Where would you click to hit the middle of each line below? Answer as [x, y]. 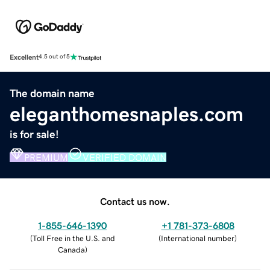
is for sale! [34, 134]
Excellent [24, 57]
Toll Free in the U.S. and [74, 238]
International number [198, 238]
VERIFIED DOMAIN [124, 157]
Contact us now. [135, 201]
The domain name [52, 93]
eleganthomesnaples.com [127, 114]
